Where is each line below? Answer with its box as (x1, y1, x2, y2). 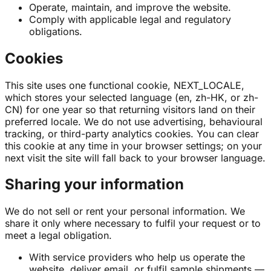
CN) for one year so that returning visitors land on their (5, 103, 255, 116)
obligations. (29, 25, 82, 38)
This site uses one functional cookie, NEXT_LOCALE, (5, 79, 244, 91)
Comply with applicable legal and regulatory (29, 13, 231, 25)
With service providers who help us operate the (29, 251, 245, 264)
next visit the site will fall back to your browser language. (5, 151, 266, 164)
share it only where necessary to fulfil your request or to (5, 217, 261, 230)
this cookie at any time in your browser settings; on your (5, 139, 262, 152)
